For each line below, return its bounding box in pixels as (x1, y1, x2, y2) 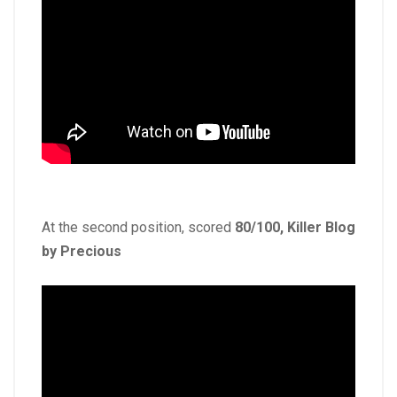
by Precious (42, 243, 121, 261)
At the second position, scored (42, 219, 235, 237)
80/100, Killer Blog (235, 219, 355, 237)
